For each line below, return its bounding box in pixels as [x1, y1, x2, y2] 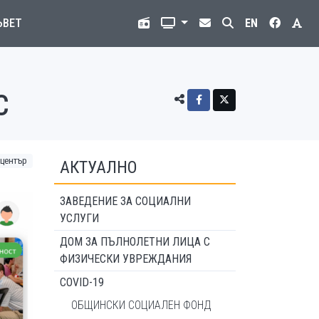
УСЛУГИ [60, 211, 99, 225]
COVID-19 [60, 276, 104, 289]
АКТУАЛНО [60, 157, 137, 177]
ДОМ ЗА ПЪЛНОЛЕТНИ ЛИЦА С [60, 235, 210, 249]
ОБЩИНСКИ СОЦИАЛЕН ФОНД [71, 298, 211, 312]
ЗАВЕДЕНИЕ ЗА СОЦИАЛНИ [60, 194, 191, 208]
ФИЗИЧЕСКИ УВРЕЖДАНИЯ [60, 252, 192, 266]
